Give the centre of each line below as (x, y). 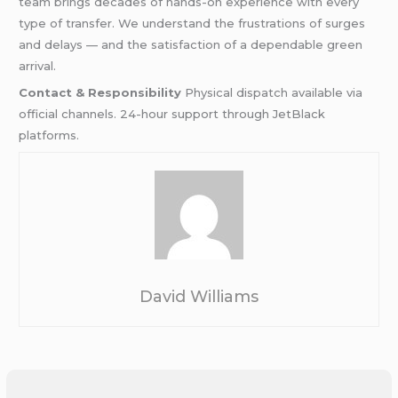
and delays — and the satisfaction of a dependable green (191, 44)
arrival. (38, 65)
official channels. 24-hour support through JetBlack (172, 114)
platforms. (49, 135)
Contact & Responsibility (100, 93)
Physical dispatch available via (272, 93)
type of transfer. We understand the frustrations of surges (192, 23)
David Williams (199, 296)
